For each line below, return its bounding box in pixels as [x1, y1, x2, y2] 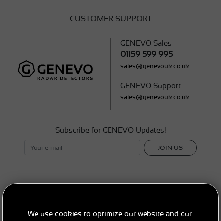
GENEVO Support [120, 81, 181, 90]
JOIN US [158, 144, 183, 151]
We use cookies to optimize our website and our [28, 209, 192, 218]
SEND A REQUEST [76, 182, 145, 190]
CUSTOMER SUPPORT [69, 14, 152, 24]
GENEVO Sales [120, 39, 172, 48]
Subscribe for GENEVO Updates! [55, 126, 166, 134]
